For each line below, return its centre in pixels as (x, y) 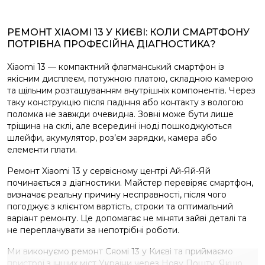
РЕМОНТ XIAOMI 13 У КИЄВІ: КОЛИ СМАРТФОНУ (128, 32)
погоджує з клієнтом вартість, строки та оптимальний (120, 206)
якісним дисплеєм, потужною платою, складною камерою (130, 79)
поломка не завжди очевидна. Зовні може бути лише (120, 114)
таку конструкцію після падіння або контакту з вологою (125, 102)
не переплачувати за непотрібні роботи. (93, 230)
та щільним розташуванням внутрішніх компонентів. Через (131, 91)
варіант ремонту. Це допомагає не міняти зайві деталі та (127, 218)
